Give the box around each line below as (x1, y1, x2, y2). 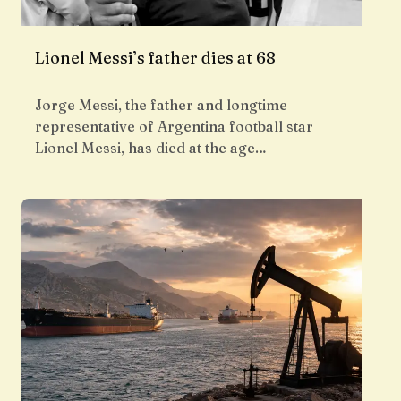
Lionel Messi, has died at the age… (35, 139, 267, 158)
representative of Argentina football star (35, 117, 313, 136)
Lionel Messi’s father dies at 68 (35, 47, 276, 69)
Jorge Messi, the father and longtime (35, 96, 287, 115)
